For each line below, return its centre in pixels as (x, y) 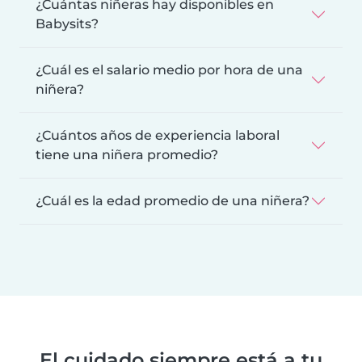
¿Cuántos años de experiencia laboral (158, 135)
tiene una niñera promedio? (127, 154)
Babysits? (67, 23)
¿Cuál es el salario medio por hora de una (169, 69)
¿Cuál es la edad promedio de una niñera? (173, 200)
